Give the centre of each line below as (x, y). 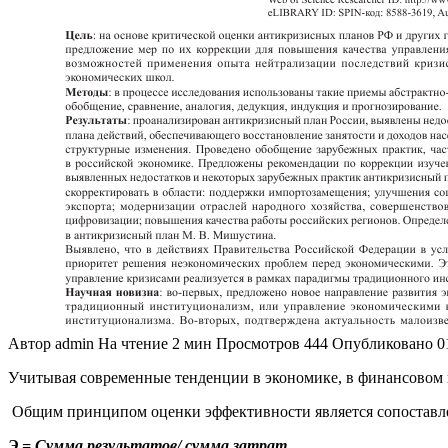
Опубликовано (382, 343)
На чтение (133, 343)
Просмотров (258, 343)
